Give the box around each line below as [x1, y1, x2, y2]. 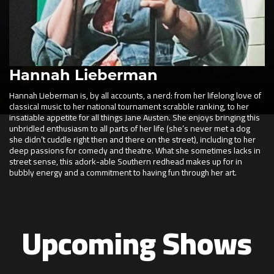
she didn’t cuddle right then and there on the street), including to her [9, 131, 256, 148]
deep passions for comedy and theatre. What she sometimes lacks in [9, 143, 261, 159]
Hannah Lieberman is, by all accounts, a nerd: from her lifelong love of [9, 87, 261, 104]
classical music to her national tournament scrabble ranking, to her [9, 98, 249, 115]
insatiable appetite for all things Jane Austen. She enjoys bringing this [9, 109, 260, 126]
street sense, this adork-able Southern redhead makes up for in [9, 154, 242, 170]
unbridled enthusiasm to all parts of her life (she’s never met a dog [9, 120, 250, 137]
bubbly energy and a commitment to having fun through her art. [9, 165, 237, 181]
